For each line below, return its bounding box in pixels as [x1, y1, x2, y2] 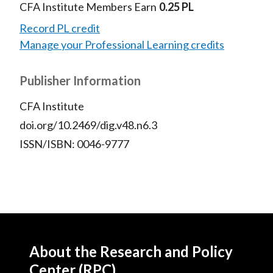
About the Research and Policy [29, 243, 233, 261]
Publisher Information [19, 73, 141, 88]
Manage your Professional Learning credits [19, 38, 224, 52]
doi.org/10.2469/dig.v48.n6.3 [19, 118, 157, 132]
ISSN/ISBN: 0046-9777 [19, 137, 129, 151]
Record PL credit [19, 21, 100, 35]
